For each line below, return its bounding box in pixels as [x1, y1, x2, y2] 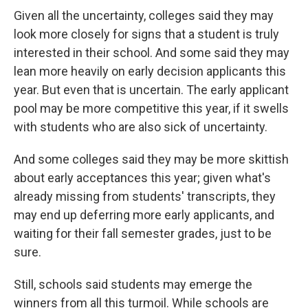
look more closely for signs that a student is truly [14, 26, 279, 41]
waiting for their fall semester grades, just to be [14, 225, 272, 241]
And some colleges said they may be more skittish [14, 151, 289, 166]
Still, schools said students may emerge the [14, 276, 252, 291]
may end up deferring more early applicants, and [14, 207, 274, 222]
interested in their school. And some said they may [14, 45, 289, 60]
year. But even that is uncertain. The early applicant [14, 82, 289, 97]
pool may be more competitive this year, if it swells [14, 100, 289, 115]
